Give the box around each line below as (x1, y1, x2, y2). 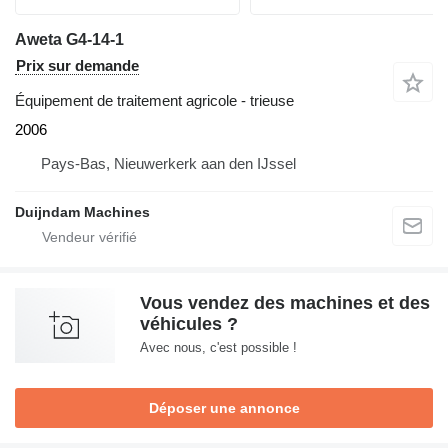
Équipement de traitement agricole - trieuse (15, 92, 294, 109)
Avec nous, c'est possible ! (140, 340, 297, 355)
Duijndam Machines (15, 204, 150, 220)
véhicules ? (140, 314, 238, 334)
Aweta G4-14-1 (15, 31, 124, 48)
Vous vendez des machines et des (140, 293, 430, 313)
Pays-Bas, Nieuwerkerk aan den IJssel (41, 155, 296, 172)
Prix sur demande (16, 57, 139, 74)
